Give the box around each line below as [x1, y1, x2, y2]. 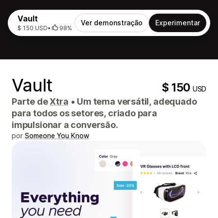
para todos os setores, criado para [12, 108, 157, 118]
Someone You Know [25, 131, 89, 140]
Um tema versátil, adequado [75, 96, 197, 107]
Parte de [12, 96, 50, 107]
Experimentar [155, 18, 200, 27]
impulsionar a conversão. [12, 120, 118, 130]
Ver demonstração [81, 18, 143, 27]
